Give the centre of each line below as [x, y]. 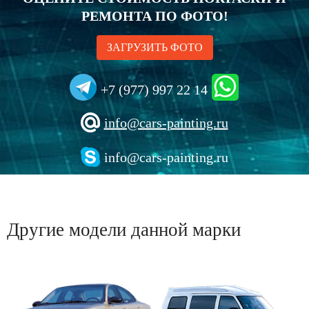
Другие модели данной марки [124, 230]
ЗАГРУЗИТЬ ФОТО [154, 47]
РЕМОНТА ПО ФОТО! [154, 16]
